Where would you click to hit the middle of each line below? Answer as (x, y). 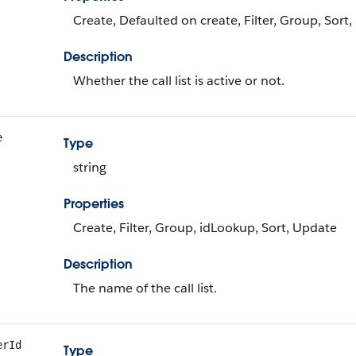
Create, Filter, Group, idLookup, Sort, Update (205, 228)
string (90, 167)
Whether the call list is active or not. (179, 81)
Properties (94, 204)
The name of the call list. (145, 288)
